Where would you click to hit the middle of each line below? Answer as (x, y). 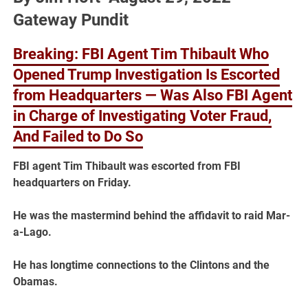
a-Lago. (33, 232)
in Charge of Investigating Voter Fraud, (143, 116)
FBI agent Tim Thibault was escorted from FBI (127, 166)
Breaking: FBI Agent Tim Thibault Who (141, 54)
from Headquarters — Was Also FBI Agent (153, 96)
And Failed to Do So (78, 137)
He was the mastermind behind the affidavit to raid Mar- (152, 216)
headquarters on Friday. (73, 183)
